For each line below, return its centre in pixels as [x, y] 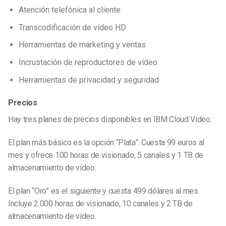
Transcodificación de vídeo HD [72, 27]
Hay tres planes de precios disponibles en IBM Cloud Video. [110, 120]
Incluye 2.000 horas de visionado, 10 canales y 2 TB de [100, 203]
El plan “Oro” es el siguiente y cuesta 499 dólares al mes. [104, 191]
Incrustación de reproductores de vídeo [88, 62]
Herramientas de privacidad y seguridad [89, 80]
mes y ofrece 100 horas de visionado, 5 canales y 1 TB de [106, 155]
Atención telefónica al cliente [69, 10]
